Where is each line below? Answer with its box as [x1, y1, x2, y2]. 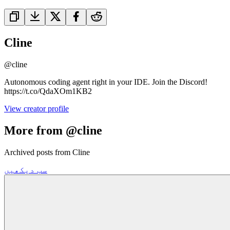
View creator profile [4, 104, 69, 113]
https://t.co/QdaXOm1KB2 [4, 87, 92, 96]
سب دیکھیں [4, 165, 47, 174]
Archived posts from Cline [4, 147, 90, 157]
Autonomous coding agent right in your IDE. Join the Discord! [4, 78, 207, 87]
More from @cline [4, 123, 102, 137]
